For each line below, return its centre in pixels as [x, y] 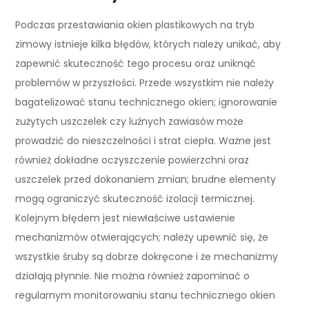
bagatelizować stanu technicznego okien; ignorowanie [147, 102]
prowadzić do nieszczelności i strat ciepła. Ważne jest [143, 140]
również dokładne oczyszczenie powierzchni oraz [132, 160]
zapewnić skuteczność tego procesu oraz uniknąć [136, 63]
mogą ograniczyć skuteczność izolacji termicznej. [135, 198]
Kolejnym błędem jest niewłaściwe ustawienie [126, 218]
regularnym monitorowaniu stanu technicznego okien [146, 295]
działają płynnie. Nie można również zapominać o [133, 276]
